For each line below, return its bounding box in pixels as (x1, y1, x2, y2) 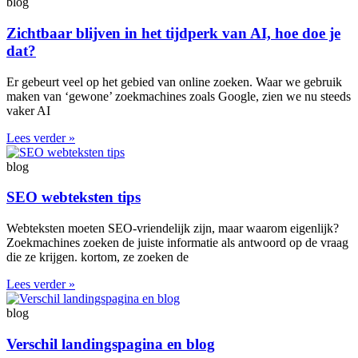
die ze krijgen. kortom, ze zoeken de (6, 250, 189, 265)
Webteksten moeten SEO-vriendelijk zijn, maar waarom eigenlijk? (6, 221, 339, 236)
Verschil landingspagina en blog (6, 335, 215, 352)
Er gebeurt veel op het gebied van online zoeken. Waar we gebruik (6, 74, 342, 89)
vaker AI (6, 103, 50, 117)
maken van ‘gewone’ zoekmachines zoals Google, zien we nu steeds (6, 89, 351, 103)
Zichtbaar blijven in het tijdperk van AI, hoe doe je (6, 24, 340, 42)
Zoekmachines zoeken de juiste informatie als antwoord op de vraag (6, 236, 348, 250)
